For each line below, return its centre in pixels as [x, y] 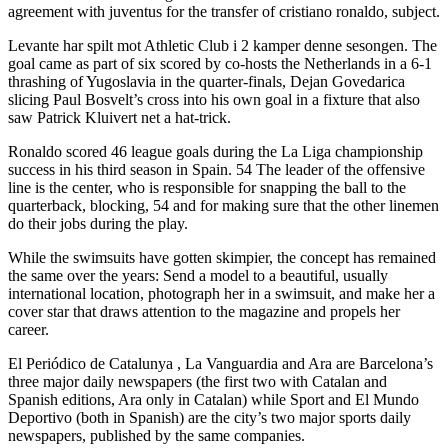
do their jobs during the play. [98, 223]
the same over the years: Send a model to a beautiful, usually [198, 275]
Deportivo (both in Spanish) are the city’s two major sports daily [209, 417]
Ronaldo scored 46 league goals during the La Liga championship [215, 151]
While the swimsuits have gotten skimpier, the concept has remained [222, 257]
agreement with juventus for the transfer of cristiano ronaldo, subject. [224, 11]
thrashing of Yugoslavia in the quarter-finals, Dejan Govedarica [206, 81]
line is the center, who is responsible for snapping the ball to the [207, 187]
